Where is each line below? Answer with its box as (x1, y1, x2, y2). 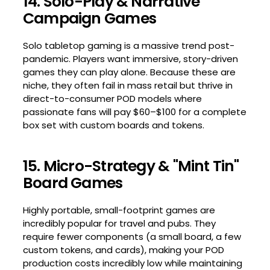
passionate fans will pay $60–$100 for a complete (22, 105, 246, 119)
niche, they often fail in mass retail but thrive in (22, 79, 233, 92)
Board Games (22, 172, 123, 194)
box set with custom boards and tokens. (22, 119, 204, 132)
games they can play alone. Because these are (22, 66, 236, 79)
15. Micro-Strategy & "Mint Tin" (22, 155, 239, 177)
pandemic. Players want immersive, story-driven (22, 52, 238, 66)
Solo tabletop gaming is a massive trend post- (22, 39, 234, 52)
